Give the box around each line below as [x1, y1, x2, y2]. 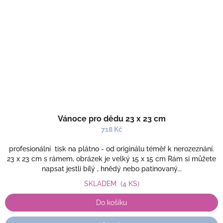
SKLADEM [84, 180, 120, 188]
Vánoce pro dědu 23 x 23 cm [57, 114, 166, 123]
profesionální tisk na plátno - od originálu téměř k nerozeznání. [9, 145, 214, 153]
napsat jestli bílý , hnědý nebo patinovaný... [41, 165, 182, 173]
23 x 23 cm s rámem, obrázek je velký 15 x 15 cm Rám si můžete [7, 155, 216, 163]
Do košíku [96, 199, 127, 207]
